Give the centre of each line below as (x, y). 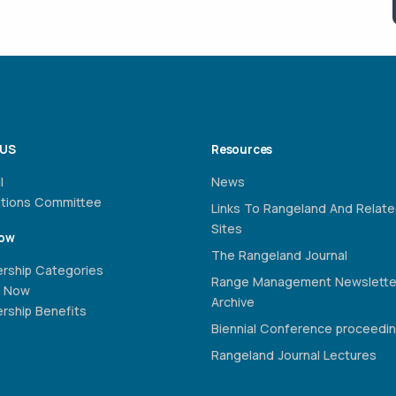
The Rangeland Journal (279, 255)
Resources (242, 149)
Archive (233, 301)
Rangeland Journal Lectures (294, 354)
